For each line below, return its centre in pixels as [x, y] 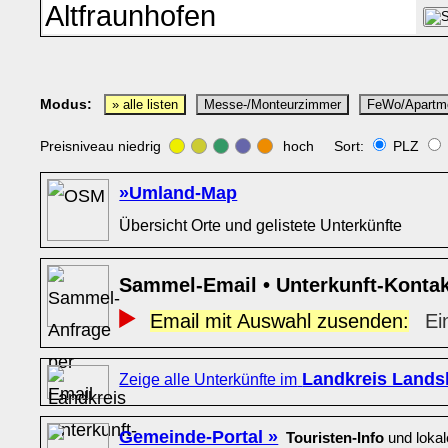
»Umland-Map [178, 193]
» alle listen [145, 105]
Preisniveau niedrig [105, 146]
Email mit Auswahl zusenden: [279, 321]
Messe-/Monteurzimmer [273, 105]
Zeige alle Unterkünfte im [208, 379]
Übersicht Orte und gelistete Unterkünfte [261, 225]
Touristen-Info [335, 438]
